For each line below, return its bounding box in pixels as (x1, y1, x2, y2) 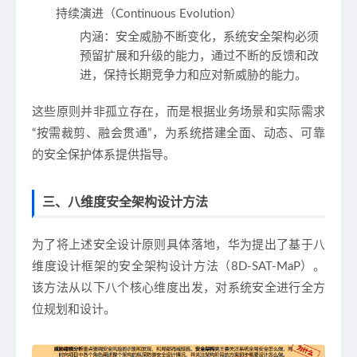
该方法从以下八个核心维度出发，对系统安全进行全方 (32, 282, 325, 295)
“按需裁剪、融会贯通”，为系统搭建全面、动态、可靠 (32, 127, 325, 140)
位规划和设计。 (32, 304, 116, 316)
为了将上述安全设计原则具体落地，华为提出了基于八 (32, 239, 325, 252)
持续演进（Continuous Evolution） (56, 8, 242, 21)
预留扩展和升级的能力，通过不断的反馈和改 (80, 50, 319, 63)
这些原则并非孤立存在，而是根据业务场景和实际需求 (32, 106, 325, 119)
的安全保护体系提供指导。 (32, 149, 175, 162)
